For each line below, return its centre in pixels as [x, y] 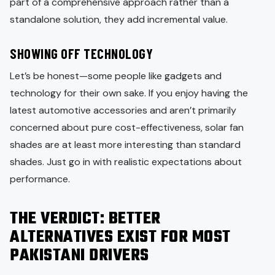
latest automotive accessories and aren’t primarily [123, 110]
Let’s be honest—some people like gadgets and [116, 76]
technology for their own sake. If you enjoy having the [129, 93]
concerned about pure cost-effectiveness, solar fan [127, 127]
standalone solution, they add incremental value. [119, 19]
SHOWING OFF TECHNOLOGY [81, 53]
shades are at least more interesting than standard [125, 144]
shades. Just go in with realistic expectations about [126, 161]
